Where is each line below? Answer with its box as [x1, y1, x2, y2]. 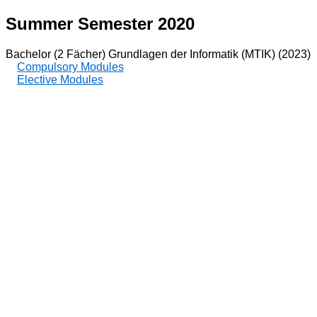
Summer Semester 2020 [6, 13, 195, 33]
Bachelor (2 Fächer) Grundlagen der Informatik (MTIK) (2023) [6, 47, 311, 60]
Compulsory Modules [17, 60, 124, 73]
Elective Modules [17, 73, 103, 86]
